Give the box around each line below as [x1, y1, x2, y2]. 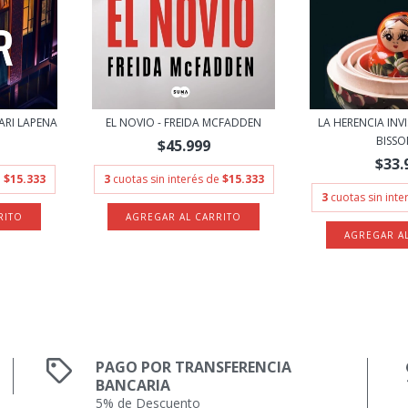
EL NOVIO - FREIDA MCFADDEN [106, 115, 262, 130]
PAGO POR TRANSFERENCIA [96, 357, 292, 377]
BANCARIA [96, 375, 171, 395]
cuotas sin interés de [112, 171, 222, 187]
